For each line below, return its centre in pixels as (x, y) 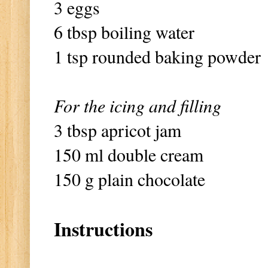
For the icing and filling (138, 105)
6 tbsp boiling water (124, 31)
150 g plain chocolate (130, 179)
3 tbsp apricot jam (118, 130)
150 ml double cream (129, 154)
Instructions (103, 229)
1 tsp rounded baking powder (157, 56)
